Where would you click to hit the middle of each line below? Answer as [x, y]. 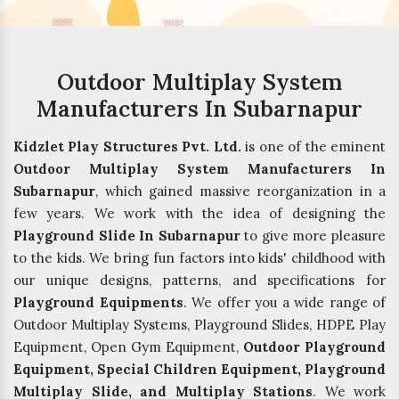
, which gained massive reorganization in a [240, 191]
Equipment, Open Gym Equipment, [128, 347]
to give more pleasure [313, 236]
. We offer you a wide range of [284, 303]
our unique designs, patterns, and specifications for [199, 281]
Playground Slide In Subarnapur [127, 236]
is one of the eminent [313, 147]
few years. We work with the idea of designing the [199, 214]
